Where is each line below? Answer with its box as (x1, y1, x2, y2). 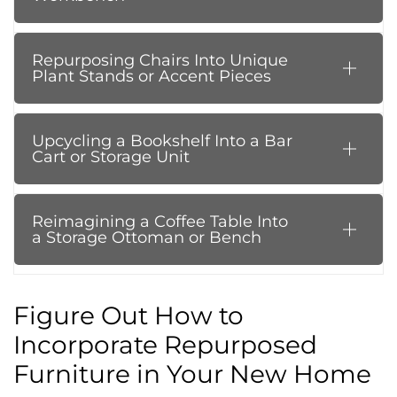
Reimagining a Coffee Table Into (32, 212, 288, 231)
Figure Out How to (13, 300, 244, 331)
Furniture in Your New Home (13, 359, 371, 389)
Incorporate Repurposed (13, 330, 317, 360)
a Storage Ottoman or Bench (32, 228, 261, 247)
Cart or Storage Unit (32, 147, 190, 167)
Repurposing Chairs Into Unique (32, 51, 288, 70)
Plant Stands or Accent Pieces (32, 66, 271, 86)
